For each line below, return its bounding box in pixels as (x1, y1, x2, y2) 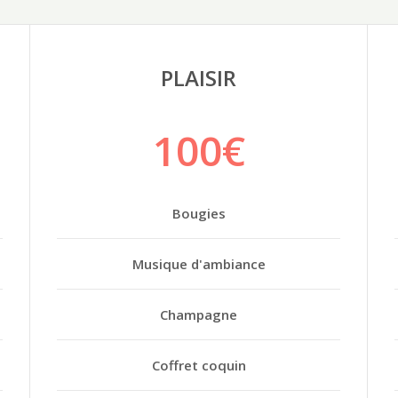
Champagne (160, 305, 237, 323)
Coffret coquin (151, 355, 246, 374)
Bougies (171, 203, 226, 222)
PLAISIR (161, 62, 236, 92)
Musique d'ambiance (131, 254, 266, 273)
